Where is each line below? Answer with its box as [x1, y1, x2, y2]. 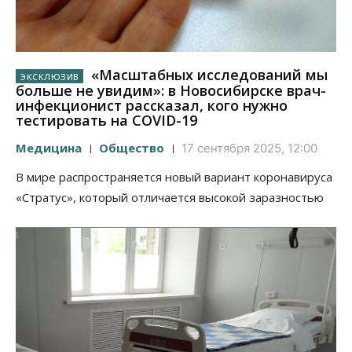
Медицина [16, 140, 82, 156]
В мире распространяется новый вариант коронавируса [16, 169, 332, 185]
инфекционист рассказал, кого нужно [16, 96, 288, 115]
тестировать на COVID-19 [16, 111, 197, 130]
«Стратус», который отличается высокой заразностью [16, 189, 324, 206]
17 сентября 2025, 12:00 [181, 141, 317, 156]
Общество [99, 140, 164, 156]
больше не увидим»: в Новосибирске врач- [16, 81, 326, 101]
